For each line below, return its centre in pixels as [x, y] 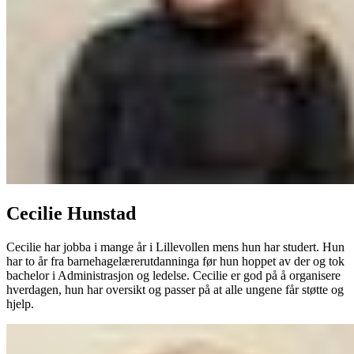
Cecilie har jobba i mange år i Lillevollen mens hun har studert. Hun [175, 247]
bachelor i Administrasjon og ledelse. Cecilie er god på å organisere [173, 275]
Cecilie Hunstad [71, 213]
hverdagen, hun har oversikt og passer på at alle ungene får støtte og [175, 289]
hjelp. [20, 303]
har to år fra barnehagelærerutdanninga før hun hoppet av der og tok [175, 261]
